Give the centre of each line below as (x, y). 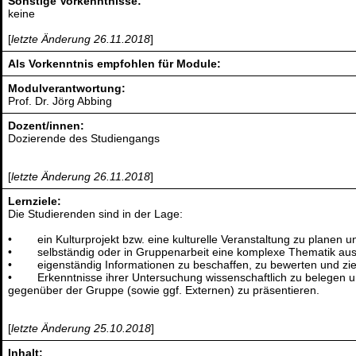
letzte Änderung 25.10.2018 (81, 329)
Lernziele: (35, 201)
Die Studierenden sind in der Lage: (96, 214)
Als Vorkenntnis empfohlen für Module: (115, 64)
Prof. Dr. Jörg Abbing (60, 101)
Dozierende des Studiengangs (84, 139)
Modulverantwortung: (67, 89)
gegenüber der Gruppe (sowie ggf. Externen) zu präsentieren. (164, 290)
